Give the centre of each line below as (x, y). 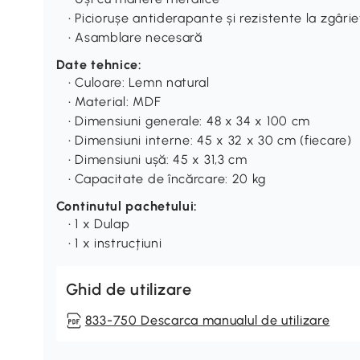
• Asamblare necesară (135, 37)
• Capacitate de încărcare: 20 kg (167, 178)
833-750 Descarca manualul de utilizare (207, 320)
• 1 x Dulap (99, 223)
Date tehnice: (99, 64)
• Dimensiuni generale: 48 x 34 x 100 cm (189, 121)
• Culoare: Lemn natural (139, 82)
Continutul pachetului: (127, 206)
